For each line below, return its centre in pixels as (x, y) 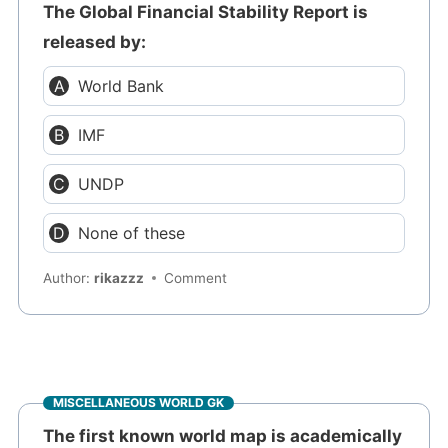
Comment (196, 278)
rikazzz (119, 278)
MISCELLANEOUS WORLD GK (139, 403)
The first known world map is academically (223, 435)
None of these (132, 232)
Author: (69, 278)
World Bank (121, 85)
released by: (95, 41)
